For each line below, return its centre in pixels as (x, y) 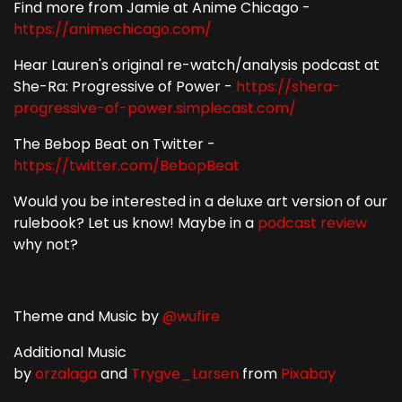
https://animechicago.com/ (113, 29)
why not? (46, 244)
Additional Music (70, 352)
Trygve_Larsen (185, 373)
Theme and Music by (88, 316)
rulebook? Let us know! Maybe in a (135, 223)
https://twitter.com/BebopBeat (127, 165)
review (344, 223)
